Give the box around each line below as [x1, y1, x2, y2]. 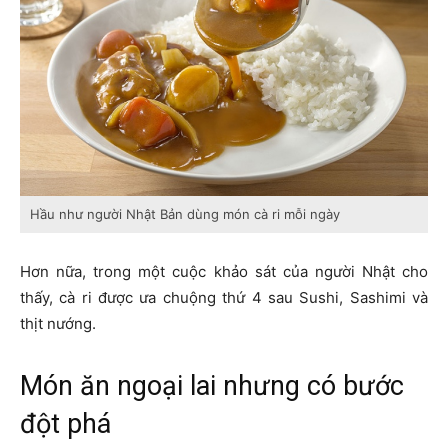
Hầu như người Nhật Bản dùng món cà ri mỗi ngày [30, 206, 340, 223]
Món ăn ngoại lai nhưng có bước [20, 370, 404, 403]
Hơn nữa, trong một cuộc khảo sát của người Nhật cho [20, 262, 428, 282]
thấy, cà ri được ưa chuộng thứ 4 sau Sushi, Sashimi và [20, 288, 428, 308]
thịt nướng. [20, 314, 96, 334]
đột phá [20, 408, 111, 441]
